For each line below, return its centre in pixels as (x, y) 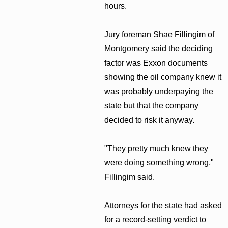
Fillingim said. (130, 177)
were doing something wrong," (159, 162)
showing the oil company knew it (163, 77)
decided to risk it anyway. (150, 120)
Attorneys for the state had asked (163, 205)
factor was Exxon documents (156, 63)
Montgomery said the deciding (159, 48)
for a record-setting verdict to (155, 219)
